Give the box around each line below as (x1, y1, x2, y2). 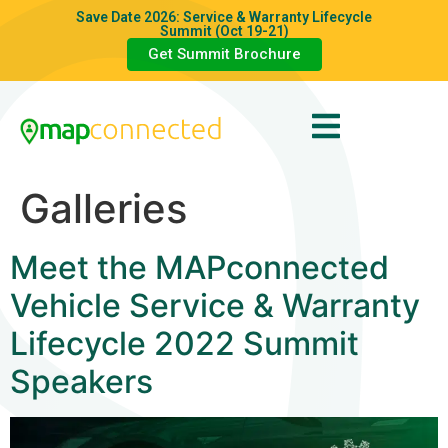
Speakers (10, 362, 153, 401)
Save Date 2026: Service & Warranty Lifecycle (76, 9, 372, 25)
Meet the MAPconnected (10, 248, 389, 287)
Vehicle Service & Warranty (10, 286, 420, 325)
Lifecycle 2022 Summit (10, 324, 359, 363)
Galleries (20, 184, 187, 233)
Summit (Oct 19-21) (159, 23, 289, 39)
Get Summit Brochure (147, 45, 301, 63)
